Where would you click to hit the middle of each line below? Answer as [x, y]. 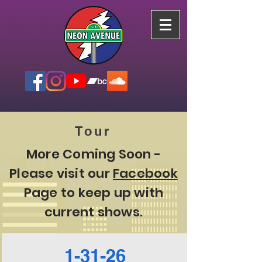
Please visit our [61, 173]
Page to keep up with [94, 193]
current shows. [94, 212]
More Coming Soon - [94, 154]
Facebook [145, 173]
